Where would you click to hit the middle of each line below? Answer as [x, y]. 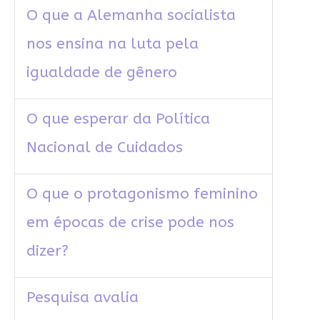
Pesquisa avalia [82, 298]
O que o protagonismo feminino [142, 194]
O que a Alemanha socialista [131, 16]
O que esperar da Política [118, 119]
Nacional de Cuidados [104, 148]
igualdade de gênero [101, 73]
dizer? [47, 251]
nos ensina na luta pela [112, 44]
